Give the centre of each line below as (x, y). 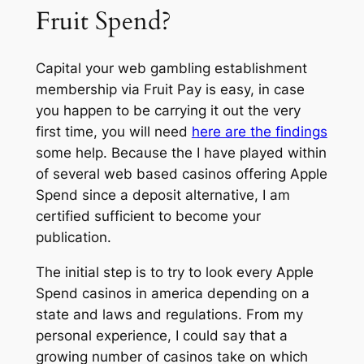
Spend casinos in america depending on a (172, 293)
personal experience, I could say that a (161, 335)
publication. (73, 237)
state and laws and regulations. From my (169, 314)
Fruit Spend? (103, 22)
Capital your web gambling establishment (171, 68)
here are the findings (259, 131)
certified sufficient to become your (148, 216)
